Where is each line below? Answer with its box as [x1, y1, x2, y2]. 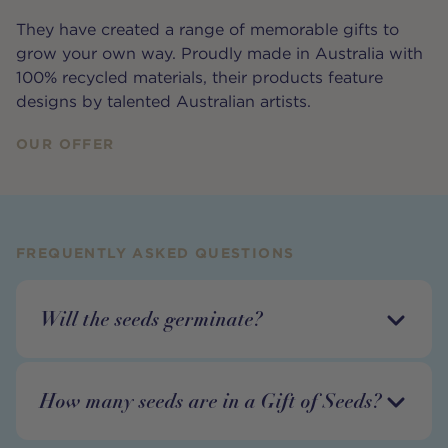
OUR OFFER [16, 136, 115, 152]
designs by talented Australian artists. [16, 92, 311, 111]
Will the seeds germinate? [40, 306, 263, 332]
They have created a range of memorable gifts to [16, 20, 399, 39]
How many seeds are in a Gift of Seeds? [40, 388, 382, 414]
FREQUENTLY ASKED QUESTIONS [16, 245, 295, 261]
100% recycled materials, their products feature [16, 68, 383, 87]
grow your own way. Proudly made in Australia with [16, 44, 423, 63]
